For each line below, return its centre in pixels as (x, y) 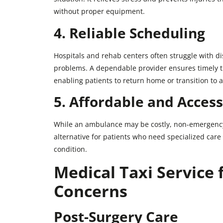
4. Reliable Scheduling (129, 33)
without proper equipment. (99, 11)
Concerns (90, 191)
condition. (70, 149)
